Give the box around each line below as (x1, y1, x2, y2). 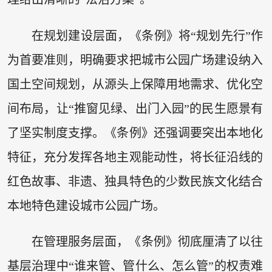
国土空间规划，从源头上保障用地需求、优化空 (7, 77, 263, 91)
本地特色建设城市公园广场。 (7, 199, 165, 212)
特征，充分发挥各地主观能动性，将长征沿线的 (7, 150, 263, 164)
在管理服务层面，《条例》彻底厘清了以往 (31, 234, 263, 248)
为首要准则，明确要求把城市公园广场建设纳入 (7, 53, 263, 67)
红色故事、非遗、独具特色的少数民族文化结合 (7, 174, 263, 188)
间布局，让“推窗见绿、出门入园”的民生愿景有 (7, 101, 263, 115)
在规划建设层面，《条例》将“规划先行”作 (31, 29, 263, 42)
